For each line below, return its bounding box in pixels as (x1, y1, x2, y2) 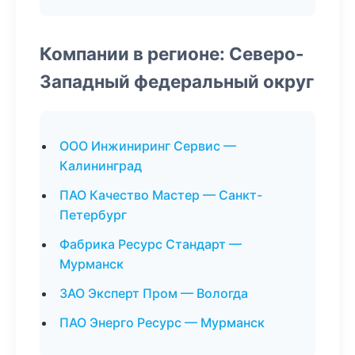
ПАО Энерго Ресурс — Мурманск (59, 315, 265, 330)
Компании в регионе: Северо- (40, 43, 304, 64)
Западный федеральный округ (40, 71, 314, 92)
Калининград (59, 158, 142, 174)
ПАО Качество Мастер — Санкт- (59, 187, 262, 203)
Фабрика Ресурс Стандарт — (59, 236, 242, 252)
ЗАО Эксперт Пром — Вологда (59, 285, 248, 301)
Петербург (59, 207, 127, 223)
